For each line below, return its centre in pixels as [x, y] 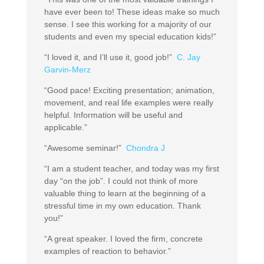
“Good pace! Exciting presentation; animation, [129, 90]
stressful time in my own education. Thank [122, 206]
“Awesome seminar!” [85, 148]
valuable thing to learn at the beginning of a [125, 194]
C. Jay [188, 57]
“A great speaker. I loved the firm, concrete [123, 239]
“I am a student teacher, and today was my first [131, 169]
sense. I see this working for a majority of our [128, 24]
